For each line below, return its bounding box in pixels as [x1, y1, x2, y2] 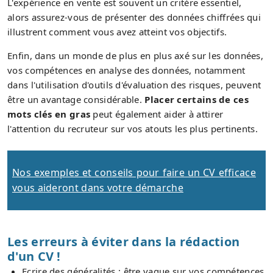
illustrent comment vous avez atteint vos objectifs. [7, 25, 227, 38]
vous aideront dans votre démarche [12, 180, 183, 194]
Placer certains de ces [144, 93, 249, 105]
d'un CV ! [7, 247, 61, 264]
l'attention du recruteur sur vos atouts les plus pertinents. [7, 122, 258, 135]
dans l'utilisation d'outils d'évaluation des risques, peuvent [7, 78, 261, 91]
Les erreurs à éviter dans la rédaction [7, 233, 240, 250]
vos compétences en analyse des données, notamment [7, 63, 246, 76]
